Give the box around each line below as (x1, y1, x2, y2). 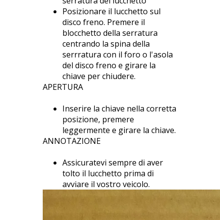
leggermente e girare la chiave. (62, 124, 176, 136)
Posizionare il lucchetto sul (62, 5, 161, 17)
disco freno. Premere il (62, 16, 145, 27)
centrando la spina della (62, 38, 150, 49)
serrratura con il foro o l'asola (62, 49, 173, 60)
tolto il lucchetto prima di (62, 167, 154, 179)
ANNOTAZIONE (43, 135, 101, 146)
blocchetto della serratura (62, 27, 158, 38)
